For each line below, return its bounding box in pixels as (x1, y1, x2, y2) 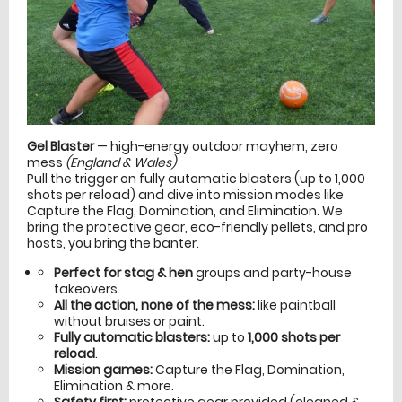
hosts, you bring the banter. (27, 233, 199, 252)
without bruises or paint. (54, 311, 205, 330)
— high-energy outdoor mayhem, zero (97, 136, 338, 155)
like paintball (255, 295, 336, 314)
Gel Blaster (27, 136, 97, 155)
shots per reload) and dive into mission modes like (27, 185, 344, 204)
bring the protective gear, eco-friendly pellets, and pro (27, 217, 368, 236)
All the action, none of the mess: (54, 295, 255, 314)
